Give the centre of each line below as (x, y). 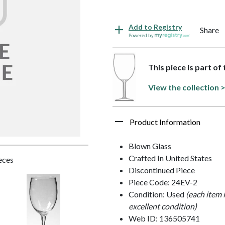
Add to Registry (155, 27)
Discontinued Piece (162, 170)
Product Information (165, 122)
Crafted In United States (170, 158)
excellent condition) (163, 206)
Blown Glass (150, 146)
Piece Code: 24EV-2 (163, 182)
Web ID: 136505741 (164, 218)
